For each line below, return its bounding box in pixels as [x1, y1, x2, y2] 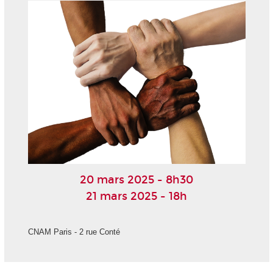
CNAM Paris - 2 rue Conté [27, 227, 120, 236]
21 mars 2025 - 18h [86, 189, 187, 203]
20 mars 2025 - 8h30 [80, 172, 193, 186]
